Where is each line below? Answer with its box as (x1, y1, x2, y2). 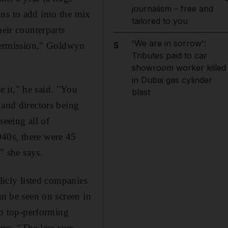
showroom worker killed (131, 63, 226, 73)
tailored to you (131, 16, 188, 26)
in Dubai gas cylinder (131, 75, 212, 85)
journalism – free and (131, 4, 213, 14)
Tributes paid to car (131, 50, 207, 61)
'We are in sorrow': (131, 38, 206, 48)
